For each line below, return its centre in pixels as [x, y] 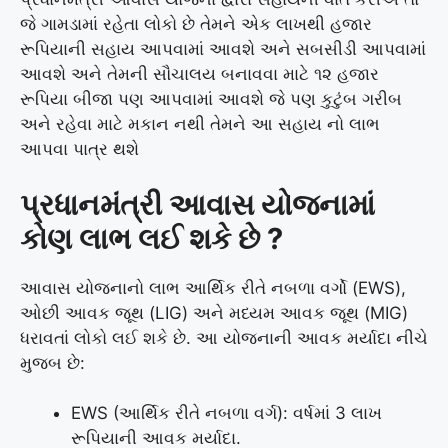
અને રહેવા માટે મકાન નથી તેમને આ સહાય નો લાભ [200, 124]
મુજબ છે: [52, 362]
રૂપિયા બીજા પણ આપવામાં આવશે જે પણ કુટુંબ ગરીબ [211, 99]
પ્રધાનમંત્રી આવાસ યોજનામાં [197, 204]
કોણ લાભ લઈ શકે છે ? [151, 238]
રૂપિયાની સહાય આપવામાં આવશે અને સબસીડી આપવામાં [223, 49]
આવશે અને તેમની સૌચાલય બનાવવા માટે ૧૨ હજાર [199, 74]
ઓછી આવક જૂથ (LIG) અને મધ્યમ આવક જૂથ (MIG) [214, 312]
